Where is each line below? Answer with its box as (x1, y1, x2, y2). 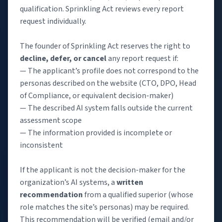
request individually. (20, 15, 86, 27)
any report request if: (107, 53, 178, 64)
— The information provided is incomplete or (20, 127, 172, 138)
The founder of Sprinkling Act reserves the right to (20, 40, 190, 52)
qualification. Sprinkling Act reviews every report (20, 3, 184, 14)
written (116, 176, 143, 188)
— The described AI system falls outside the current (20, 102, 193, 113)
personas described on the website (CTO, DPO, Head (20, 77, 196, 89)
